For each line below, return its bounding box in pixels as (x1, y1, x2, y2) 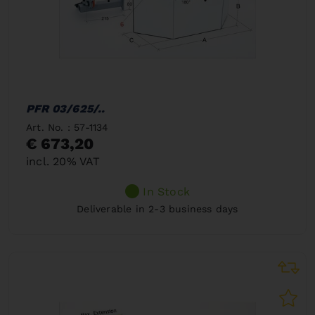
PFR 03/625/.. (26, 101, 105, 115)
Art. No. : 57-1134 (26, 121, 109, 133)
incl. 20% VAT (26, 154, 101, 168)
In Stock (143, 184, 190, 198)
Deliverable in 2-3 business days (77, 202, 238, 214)
